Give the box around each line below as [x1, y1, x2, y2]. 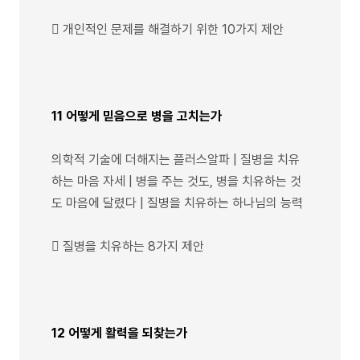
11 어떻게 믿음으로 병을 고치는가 [51, 108, 222, 124]
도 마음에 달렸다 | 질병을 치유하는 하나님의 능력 [51, 194, 303, 211]
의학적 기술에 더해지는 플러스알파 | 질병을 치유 [51, 151, 300, 167]
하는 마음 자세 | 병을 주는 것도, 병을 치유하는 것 [51, 173, 301, 189]
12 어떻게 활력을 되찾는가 [51, 325, 187, 341]
